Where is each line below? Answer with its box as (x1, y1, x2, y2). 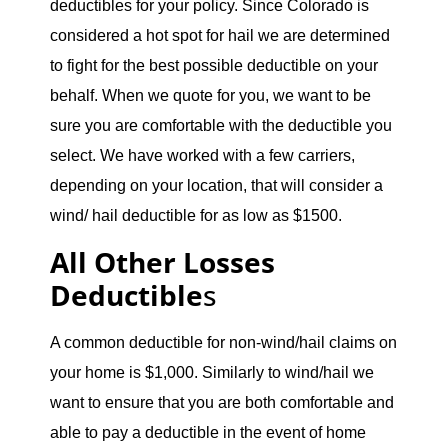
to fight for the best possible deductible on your (50, 57, 378, 75)
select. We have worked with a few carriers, (50, 147, 355, 165)
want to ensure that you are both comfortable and (50, 393, 394, 411)
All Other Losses (50, 242, 275, 281)
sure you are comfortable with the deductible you (50, 117, 392, 135)
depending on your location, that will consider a (50, 177, 383, 195)
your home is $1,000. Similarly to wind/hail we (50, 363, 374, 381)
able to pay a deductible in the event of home (50, 423, 366, 441)
